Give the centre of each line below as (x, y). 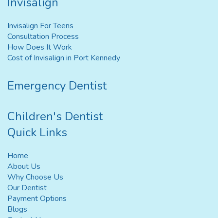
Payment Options (37, 199)
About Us (24, 167)
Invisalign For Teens (40, 26)
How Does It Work (40, 47)
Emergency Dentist (57, 86)
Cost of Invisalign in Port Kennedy (64, 58)
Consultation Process (43, 37)
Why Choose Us (35, 177)
